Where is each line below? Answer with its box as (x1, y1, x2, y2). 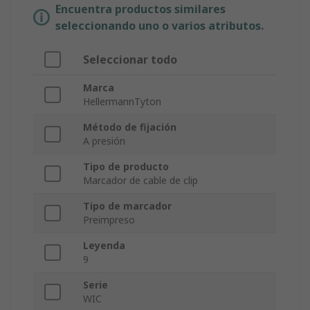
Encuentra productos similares (55, 1, 226, 17)
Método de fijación (83, 120, 176, 134)
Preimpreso (83, 213, 135, 227)
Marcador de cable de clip (83, 174, 198, 188)
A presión (83, 134, 125, 148)
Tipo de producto (83, 160, 169, 174)
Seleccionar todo (83, 52, 177, 68)
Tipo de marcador (83, 199, 172, 213)
